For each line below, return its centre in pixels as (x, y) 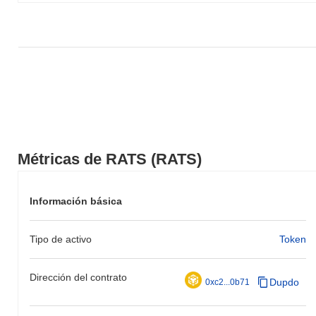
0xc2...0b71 (227, 282)
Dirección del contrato (78, 277)
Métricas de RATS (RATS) (110, 159)
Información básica (76, 201)
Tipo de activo (61, 239)
